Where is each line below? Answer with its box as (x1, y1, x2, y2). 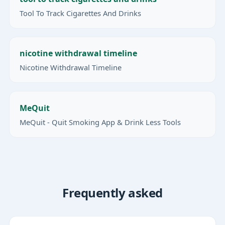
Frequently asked (62, 184, 163, 201)
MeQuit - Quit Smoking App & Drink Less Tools (20, 117, 181, 127)
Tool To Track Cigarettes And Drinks (20, 8, 142, 18)
